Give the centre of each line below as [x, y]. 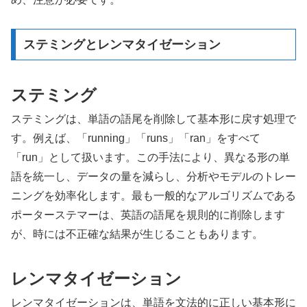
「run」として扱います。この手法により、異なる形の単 [150, 158]
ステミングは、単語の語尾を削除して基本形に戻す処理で [153, 119]
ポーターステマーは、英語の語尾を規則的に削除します [148, 215]
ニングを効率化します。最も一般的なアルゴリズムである [153, 196]
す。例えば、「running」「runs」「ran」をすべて [136, 138]
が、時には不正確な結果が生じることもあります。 [137, 234]
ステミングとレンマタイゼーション [122, 45]
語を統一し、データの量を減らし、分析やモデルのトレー [153, 177]
